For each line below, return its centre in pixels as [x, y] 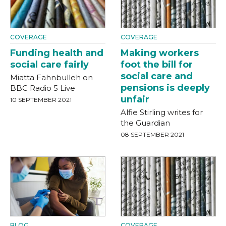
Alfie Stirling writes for [162, 112]
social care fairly [49, 64]
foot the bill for [157, 64]
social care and [157, 76]
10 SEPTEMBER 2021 [41, 99]
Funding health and [57, 53]
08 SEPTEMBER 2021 [152, 134]
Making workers [160, 53]
